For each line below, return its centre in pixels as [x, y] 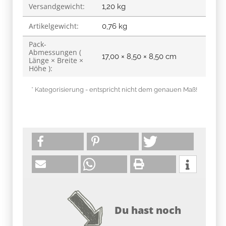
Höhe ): [41, 68]
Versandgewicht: [57, 6]
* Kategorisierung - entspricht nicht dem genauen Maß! [114, 89]
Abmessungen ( [55, 52]
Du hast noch [148, 210]
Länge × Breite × [56, 60]
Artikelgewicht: [54, 26]
